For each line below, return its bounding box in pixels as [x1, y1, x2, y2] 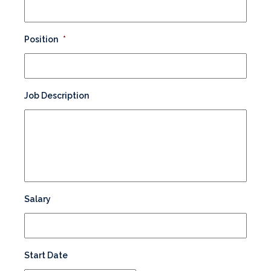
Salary [24, 194, 51, 204]
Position [24, 34, 58, 45]
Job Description [24, 91, 89, 101]
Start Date [24, 250, 68, 261]
